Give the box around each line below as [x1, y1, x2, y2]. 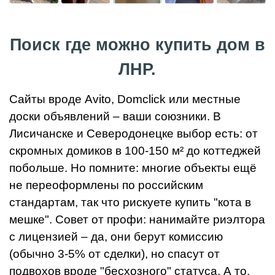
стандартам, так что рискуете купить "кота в [9, 196, 251, 209]
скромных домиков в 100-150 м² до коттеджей [9, 144, 261, 158]
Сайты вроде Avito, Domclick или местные [9, 93, 241, 106]
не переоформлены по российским [9, 179, 203, 192]
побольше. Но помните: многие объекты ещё [9, 161, 257, 175]
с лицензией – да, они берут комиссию [9, 230, 223, 244]
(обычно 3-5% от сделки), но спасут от [9, 247, 220, 261]
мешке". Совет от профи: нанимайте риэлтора [9, 213, 265, 227]
